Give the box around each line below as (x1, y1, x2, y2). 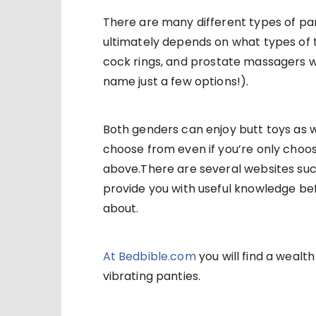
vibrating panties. (102, 268, 201, 285)
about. (102, 200, 139, 217)
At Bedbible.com (102, 248, 196, 265)
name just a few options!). (102, 73, 249, 90)
